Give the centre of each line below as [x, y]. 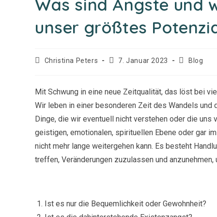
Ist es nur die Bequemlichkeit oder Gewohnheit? [125, 203]
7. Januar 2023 [143, 60]
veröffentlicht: [132, 69]
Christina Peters [71, 60]
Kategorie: [195, 69]
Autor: [45, 69]
